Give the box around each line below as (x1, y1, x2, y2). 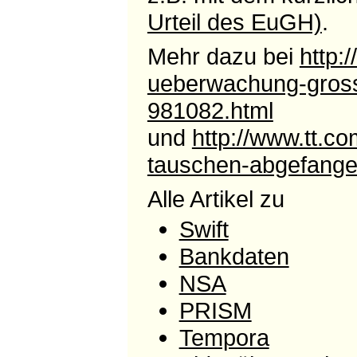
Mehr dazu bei (147, 42, 300, 69)
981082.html (147, 96, 273, 124)
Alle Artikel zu (147, 185, 284, 212)
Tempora (178, 324, 269, 351)
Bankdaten (178, 243, 289, 270)
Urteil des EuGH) (147, 9, 322, 36)
